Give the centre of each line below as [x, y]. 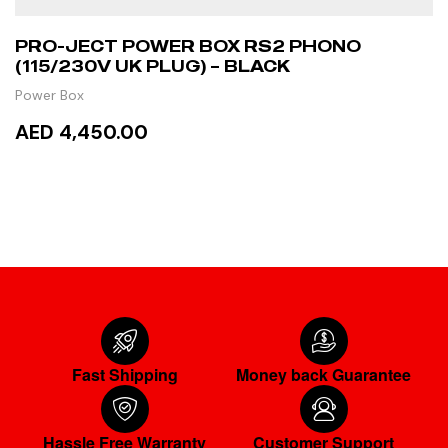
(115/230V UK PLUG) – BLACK [152, 66]
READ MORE [108, 191]
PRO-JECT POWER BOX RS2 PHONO [188, 46]
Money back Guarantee [323, 375]
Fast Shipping [124, 375]
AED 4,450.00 [81, 132]
